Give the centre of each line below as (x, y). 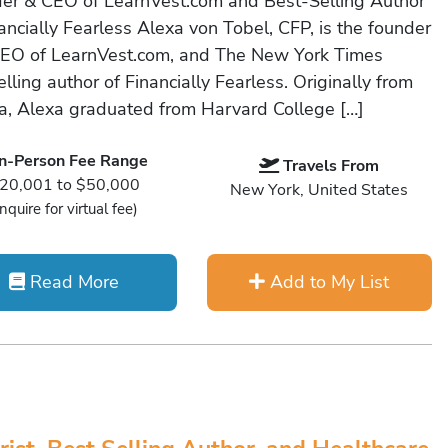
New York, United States (319, 190)
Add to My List (327, 282)
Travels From (331, 166)
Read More (72, 282)
